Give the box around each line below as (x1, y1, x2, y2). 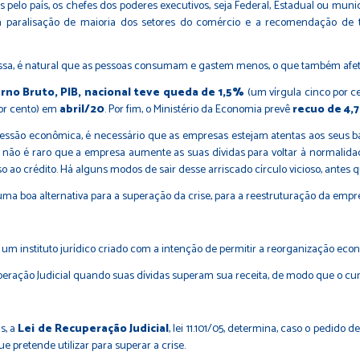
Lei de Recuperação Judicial (18, 320, 169, 338)
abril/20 (59, 100, 104, 119)
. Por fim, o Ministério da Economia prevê (104, 100, 292, 119)
